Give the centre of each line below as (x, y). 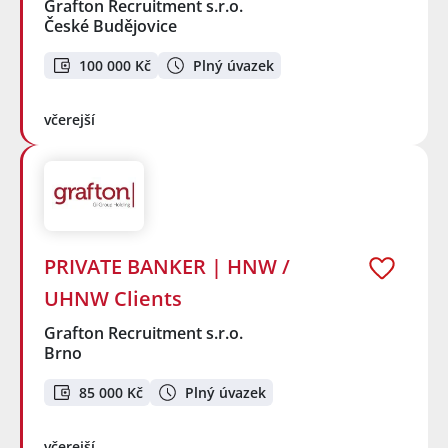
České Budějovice (110, 26)
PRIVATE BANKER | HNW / (167, 267)
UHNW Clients (113, 299)
